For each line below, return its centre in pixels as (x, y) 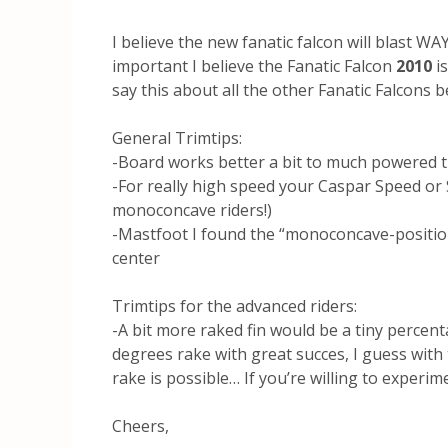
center (136, 257)
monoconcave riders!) (192, 209)
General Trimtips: (177, 137)
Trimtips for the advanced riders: (234, 305)
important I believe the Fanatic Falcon (252, 65)
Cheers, (140, 425)
